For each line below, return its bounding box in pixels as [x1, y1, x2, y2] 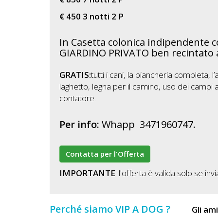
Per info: [59, 117, 102, 131]
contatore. [59, 92, 96, 104]
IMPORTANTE [59, 167, 115, 179]
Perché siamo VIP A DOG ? [50, 202, 170, 216]
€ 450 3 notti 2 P [59, 10, 124, 22]
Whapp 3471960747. [102, 117, 196, 131]
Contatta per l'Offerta [66, 149, 144, 159]
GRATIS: [59, 69, 91, 81]
